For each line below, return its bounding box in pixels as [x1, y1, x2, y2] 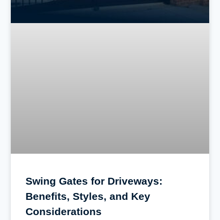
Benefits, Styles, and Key [26, 190, 151, 202]
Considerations [26, 205, 102, 217]
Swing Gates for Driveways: [26, 175, 163, 187]
